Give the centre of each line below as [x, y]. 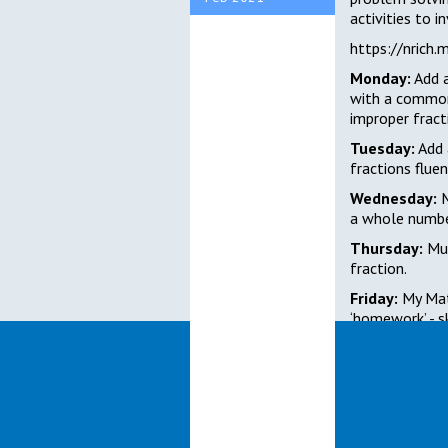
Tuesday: [382, 148]
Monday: [380, 78]
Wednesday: [393, 198]
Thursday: [386, 248]
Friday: [373, 298]
